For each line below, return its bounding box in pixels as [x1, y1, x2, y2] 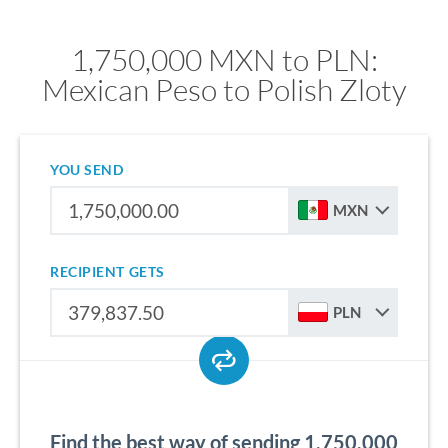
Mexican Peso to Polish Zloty [41, 71, 407, 108]
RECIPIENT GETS [50, 263, 165, 280]
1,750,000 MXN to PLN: [70, 41, 378, 78]
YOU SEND [50, 161, 124, 178]
